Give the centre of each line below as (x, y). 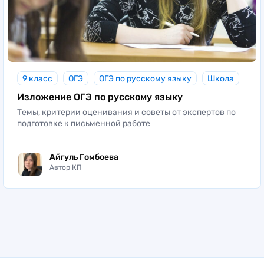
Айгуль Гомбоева (84, 157)
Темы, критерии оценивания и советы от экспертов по (126, 113)
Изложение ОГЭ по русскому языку (100, 97)
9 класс (37, 79)
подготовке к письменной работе (84, 124)
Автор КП (66, 167)
